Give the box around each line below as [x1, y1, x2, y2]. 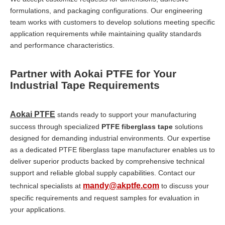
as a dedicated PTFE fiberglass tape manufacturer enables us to [10, 145, 215, 154]
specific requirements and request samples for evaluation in [10, 193, 199, 202]
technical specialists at [10, 181, 83, 190]
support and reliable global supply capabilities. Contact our [10, 168, 195, 177]
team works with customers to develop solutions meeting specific [10, 18, 215, 26]
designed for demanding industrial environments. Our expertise [10, 134, 210, 142]
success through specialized [10, 122, 101, 131]
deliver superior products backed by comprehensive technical [10, 157, 204, 165]
